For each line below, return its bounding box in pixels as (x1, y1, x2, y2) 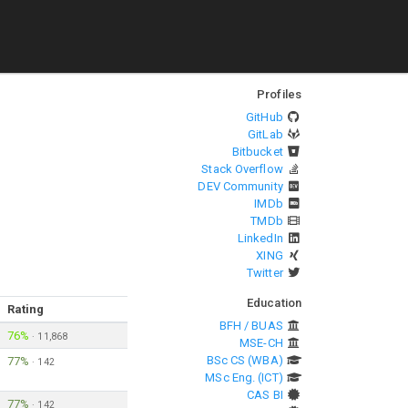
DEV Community (198, 179, 283, 193)
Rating (6, 302, 45, 316)
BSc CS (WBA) (206, 353, 283, 367)
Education (247, 296, 301, 310)
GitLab (248, 127, 283, 141)
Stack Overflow (201, 162, 283, 176)
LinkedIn (237, 231, 283, 245)
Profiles (257, 87, 301, 101)
